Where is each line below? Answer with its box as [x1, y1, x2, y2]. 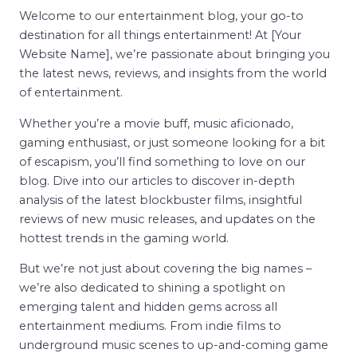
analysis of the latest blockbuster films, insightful [19, 192, 302, 207]
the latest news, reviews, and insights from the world [19, 66, 327, 80]
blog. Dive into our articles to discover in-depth [19, 173, 295, 188]
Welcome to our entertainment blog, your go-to [19, 9, 304, 23]
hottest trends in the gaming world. [19, 230, 229, 245]
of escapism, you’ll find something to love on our [19, 154, 305, 169]
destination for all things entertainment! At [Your [19, 28, 301, 42]
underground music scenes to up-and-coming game [19, 338, 328, 353]
